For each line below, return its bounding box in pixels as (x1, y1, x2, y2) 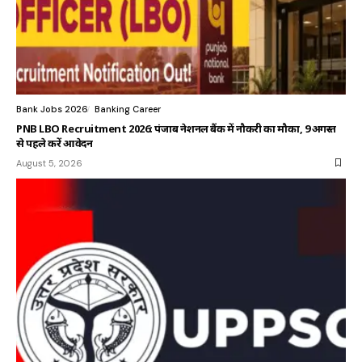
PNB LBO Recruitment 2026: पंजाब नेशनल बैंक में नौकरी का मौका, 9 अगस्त (16, 120, 337, 136)
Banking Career (95, 103, 161, 115)
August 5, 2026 (16, 157, 82, 169)
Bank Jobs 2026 (16, 103, 88, 115)
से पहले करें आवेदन (16, 135, 93, 150)
